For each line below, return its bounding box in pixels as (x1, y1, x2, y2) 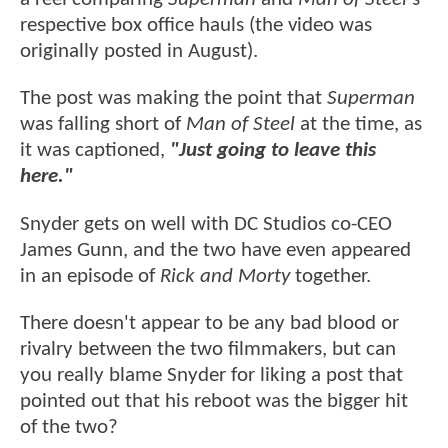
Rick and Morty (160, 265, 290, 287)
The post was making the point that (20, 88, 327, 110)
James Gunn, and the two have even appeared (20, 239, 411, 261)
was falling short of (20, 114, 186, 136)
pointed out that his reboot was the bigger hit (20, 391, 408, 413)
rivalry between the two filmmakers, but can (20, 339, 396, 361)
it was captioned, (20, 140, 170, 162)
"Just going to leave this (170, 140, 376, 162)
